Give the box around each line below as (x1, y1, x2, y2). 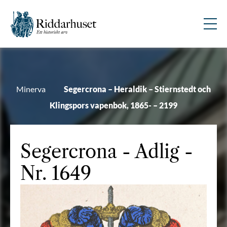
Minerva (16, 84, 46, 94)
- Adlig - (117, 140, 193, 163)
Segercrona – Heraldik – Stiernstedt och (64, 84, 211, 94)
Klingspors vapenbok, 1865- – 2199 (50, 100, 177, 110)
